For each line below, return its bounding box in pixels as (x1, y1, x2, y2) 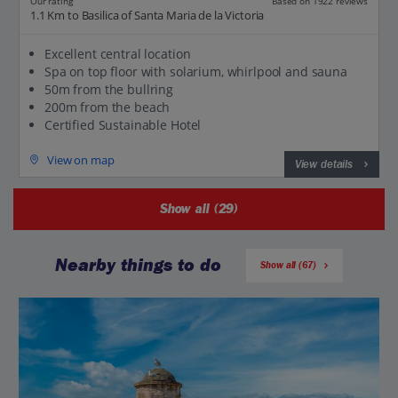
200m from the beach (44, 99, 171, 116)
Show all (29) (159, 202, 239, 218)
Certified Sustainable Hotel (44, 116, 202, 134)
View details (294, 157, 353, 172)
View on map (47, 151, 115, 168)
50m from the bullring (44, 81, 174, 99)
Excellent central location (44, 45, 191, 63)
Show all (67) (260, 259, 316, 272)
